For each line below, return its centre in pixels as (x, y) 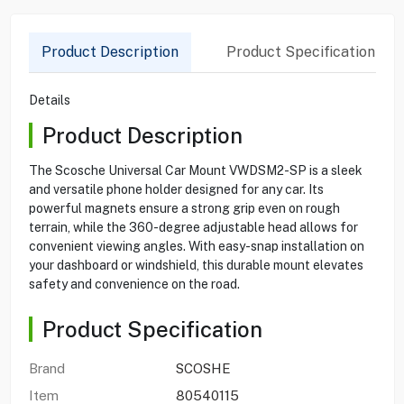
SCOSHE (203, 368)
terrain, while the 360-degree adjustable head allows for (193, 227)
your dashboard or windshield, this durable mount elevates (196, 265)
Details (49, 100)
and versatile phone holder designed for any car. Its (176, 189)
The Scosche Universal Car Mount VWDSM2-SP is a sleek (195, 170)
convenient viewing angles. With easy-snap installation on (196, 246)
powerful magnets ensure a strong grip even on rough (184, 208)
